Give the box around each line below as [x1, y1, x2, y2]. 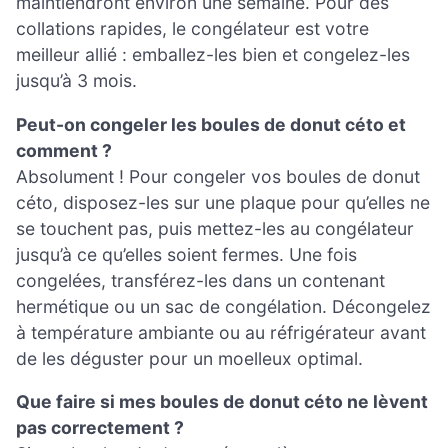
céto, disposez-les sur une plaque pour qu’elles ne [16, 191, 430, 213]
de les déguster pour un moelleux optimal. [16, 347, 363, 369]
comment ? [16, 139, 112, 161]
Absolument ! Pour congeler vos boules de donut [16, 165, 420, 187]
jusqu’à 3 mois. [16, 70, 137, 92]
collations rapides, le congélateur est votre [16, 18, 369, 40]
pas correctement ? [16, 417, 184, 439]
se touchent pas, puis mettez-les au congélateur [16, 217, 414, 239]
